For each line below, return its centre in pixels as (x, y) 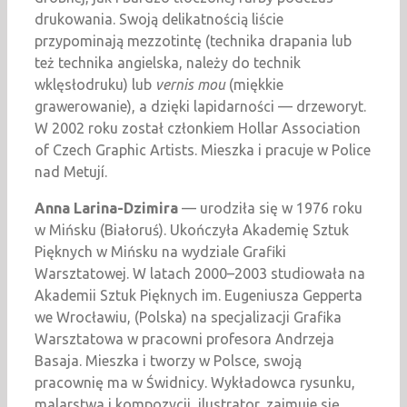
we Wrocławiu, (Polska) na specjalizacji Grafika (188, 318)
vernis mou (190, 85)
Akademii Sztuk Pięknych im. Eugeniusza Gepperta (199, 296)
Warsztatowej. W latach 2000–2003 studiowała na (200, 274)
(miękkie (254, 85)
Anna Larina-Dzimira (106, 208)
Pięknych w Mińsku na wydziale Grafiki (160, 252)
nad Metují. (71, 172)
